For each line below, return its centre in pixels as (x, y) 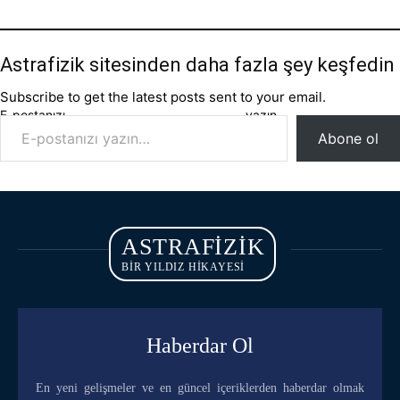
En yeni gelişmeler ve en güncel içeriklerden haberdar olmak (200, 388)
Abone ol (348, 138)
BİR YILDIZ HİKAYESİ (183, 267)
